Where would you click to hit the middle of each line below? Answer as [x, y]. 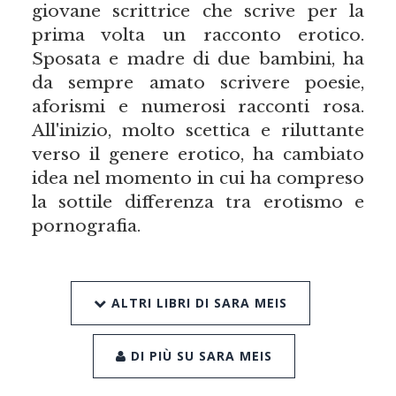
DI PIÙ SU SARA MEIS [199, 355]
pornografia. [86, 226]
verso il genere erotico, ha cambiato [198, 154]
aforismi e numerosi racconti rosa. [198, 107]
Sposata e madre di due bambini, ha [198, 59]
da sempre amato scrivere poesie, [198, 83]
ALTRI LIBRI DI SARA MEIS [197, 302]
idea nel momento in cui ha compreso [198, 178]
